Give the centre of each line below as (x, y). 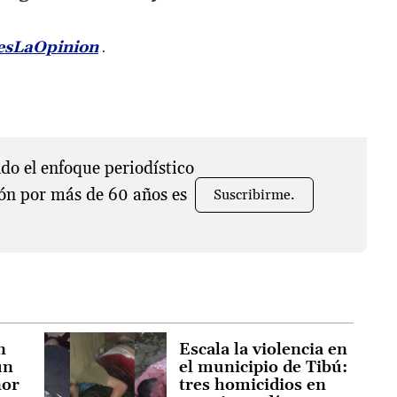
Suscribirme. (254, 195)
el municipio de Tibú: (263, 368)
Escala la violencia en (263, 350)
